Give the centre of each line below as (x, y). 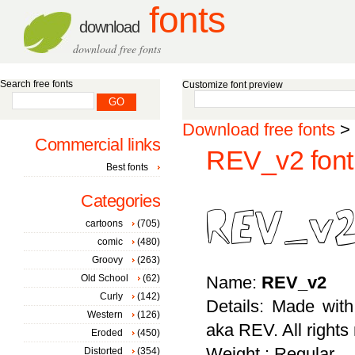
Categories (120, 201)
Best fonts (127, 167)
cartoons (104, 223)
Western (105, 315)
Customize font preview (233, 85)
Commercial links (97, 145)
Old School (105, 278)
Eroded (107, 333)
